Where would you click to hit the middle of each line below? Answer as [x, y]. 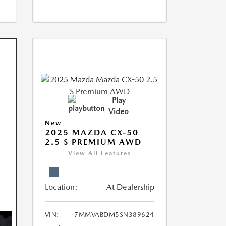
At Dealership [130, 187]
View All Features [99, 153]
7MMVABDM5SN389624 [114, 215]
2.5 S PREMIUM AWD [93, 142]
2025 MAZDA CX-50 [92, 132]
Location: [61, 187]
